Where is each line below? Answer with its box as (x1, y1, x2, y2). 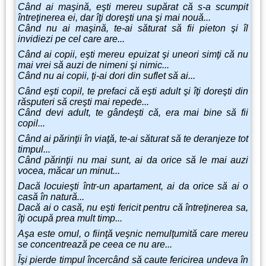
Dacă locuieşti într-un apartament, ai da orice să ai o (18, 181, 248, 192)
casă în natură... (18, 192, 84, 202)
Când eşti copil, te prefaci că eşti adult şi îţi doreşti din (18, 86, 248, 97)
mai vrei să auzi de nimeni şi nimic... (18, 60, 169, 71)
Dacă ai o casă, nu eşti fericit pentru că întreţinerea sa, (18, 202, 248, 213)
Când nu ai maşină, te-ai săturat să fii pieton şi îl (18, 23, 248, 34)
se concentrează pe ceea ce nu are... (18, 239, 172, 250)
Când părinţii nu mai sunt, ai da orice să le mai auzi (18, 155, 248, 166)
